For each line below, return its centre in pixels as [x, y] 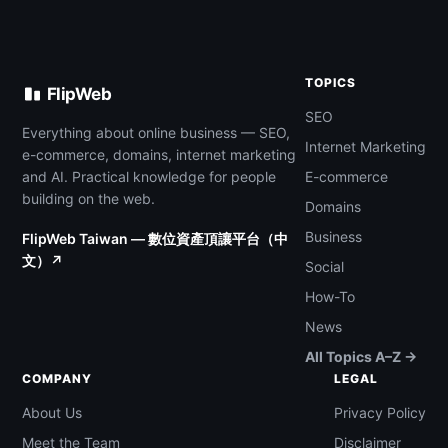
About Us [52, 413]
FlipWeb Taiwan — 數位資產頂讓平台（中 [155, 239]
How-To [330, 297]
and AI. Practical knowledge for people [149, 177]
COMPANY [57, 379]
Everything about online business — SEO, [156, 133]
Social [324, 267]
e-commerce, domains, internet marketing [159, 155]
